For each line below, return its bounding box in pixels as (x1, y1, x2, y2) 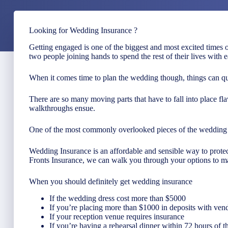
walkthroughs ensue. (29, 103, 95, 112)
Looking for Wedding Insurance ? (29, 26, 137, 35)
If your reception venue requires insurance (49, 212, 184, 221)
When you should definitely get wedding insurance (29, 177, 192, 186)
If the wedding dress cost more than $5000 (49, 193, 186, 203)
